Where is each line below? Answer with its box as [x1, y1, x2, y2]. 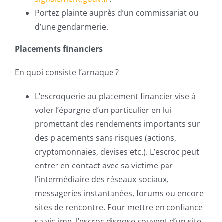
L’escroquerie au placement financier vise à [35, 91, 196, 102]
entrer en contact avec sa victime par [35, 160, 173, 171]
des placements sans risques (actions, [35, 132, 176, 143]
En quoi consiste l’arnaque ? [15, 67, 119, 78]
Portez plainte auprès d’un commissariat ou [35, 7, 199, 18]
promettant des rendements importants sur [35, 118, 200, 129]
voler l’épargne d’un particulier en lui [35, 105, 171, 115]
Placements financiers [15, 43, 103, 54]
